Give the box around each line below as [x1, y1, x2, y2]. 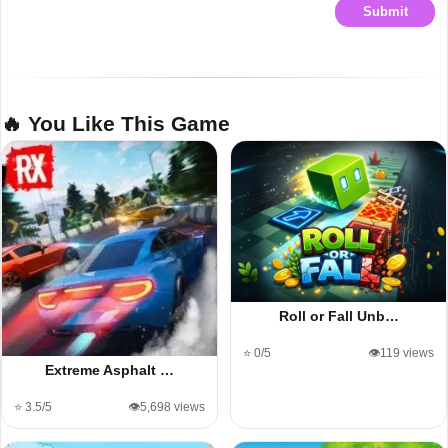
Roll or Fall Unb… [278, 307, 399, 324]
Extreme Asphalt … [45, 361, 174, 378]
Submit [362, 4, 408, 19]
